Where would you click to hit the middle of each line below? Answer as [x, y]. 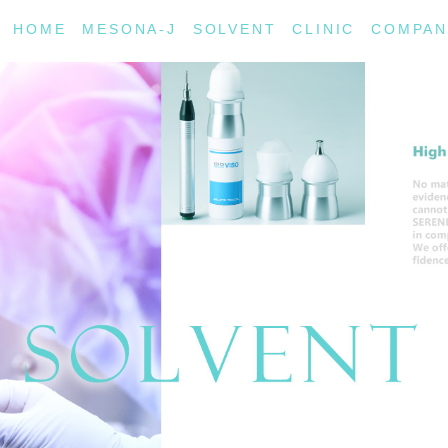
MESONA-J [129, 28]
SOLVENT [234, 28]
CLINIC [324, 28]
